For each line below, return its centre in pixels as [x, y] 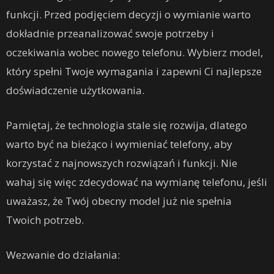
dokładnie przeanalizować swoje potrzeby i [110, 34]
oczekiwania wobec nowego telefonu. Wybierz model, [135, 53]
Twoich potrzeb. [45, 220]
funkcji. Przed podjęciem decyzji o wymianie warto [128, 15]
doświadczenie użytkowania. [75, 91]
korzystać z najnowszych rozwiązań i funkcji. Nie [122, 163]
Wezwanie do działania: [63, 255]
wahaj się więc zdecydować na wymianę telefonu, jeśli [137, 182]
